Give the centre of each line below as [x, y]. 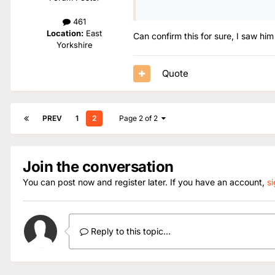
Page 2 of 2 [140, 118]
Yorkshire [74, 45]
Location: [65, 33]
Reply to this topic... [130, 231]
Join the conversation [98, 167]
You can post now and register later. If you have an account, [145, 182]
